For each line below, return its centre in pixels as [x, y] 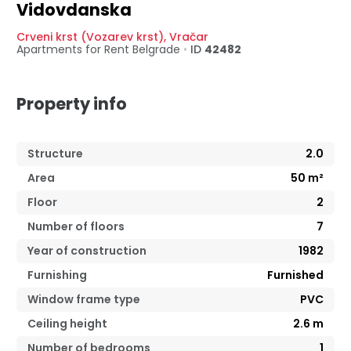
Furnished [295, 275]
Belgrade [158, 50]
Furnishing [57, 275]
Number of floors [76, 227]
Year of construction [87, 251]
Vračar [189, 37]
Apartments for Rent [74, 50]
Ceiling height [67, 324]
